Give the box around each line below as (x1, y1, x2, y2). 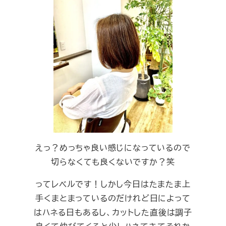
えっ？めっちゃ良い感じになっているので (35, 142, 191, 154)
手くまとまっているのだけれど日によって (35, 192, 191, 204)
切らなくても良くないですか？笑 (51, 156, 175, 168)
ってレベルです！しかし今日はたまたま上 (35, 178, 191, 190)
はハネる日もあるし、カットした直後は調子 (34, 206, 192, 218)
